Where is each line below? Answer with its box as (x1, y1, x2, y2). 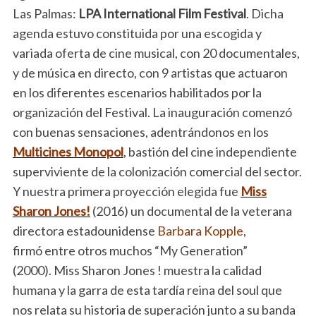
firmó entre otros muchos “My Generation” (12, 242, 248, 258)
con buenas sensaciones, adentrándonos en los (12, 123, 269, 140)
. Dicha (245, 5, 284, 21)
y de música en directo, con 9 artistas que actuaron (12, 64, 288, 80)
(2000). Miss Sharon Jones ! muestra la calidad (12, 262, 262, 278)
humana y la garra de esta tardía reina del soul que (12, 281, 282, 298)
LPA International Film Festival (78, 5, 246, 21)
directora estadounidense (12, 222, 157, 238)
